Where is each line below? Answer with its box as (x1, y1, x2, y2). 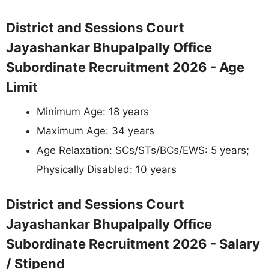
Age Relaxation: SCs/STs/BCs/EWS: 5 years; (37, 144, 249, 156)
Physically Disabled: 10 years (37, 163, 177, 175)
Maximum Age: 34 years (37, 125, 154, 137)
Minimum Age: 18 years (37, 106, 149, 118)
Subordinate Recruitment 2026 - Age (6, 59, 244, 75)
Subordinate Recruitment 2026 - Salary (6, 235, 260, 252)
